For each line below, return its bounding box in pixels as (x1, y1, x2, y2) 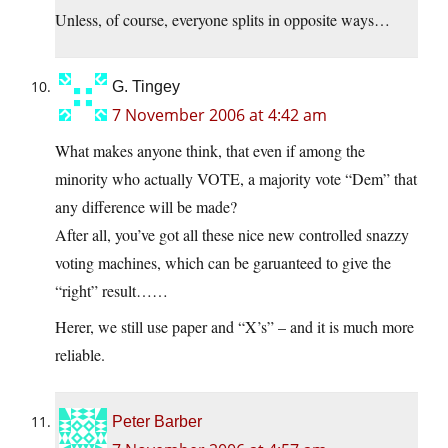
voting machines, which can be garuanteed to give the (55, 252, 391, 274)
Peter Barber (112, 413, 202, 431)
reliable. (55, 344, 105, 366)
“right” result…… (55, 280, 168, 302)
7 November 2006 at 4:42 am (112, 104, 327, 127)
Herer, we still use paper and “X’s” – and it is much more (55, 316, 414, 338)
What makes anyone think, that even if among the (55, 140, 365, 162)
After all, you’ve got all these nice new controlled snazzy (55, 224, 409, 246)
